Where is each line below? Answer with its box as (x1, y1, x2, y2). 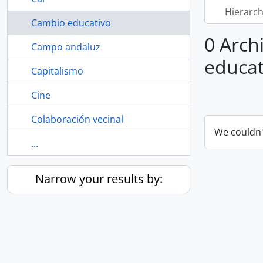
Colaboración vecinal (31, 113, 123, 126)
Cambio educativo (31, 16, 111, 29)
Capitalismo (31, 65, 83, 77)
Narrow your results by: (35, 171, 163, 187)
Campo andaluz (31, 41, 100, 53)
